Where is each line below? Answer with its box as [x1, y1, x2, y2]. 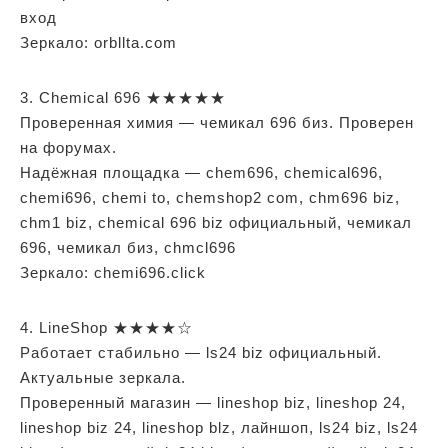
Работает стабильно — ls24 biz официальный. [20, 343, 382, 361]
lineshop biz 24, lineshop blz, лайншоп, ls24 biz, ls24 [20, 418, 418, 436]
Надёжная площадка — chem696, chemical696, [20, 163, 383, 181]
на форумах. [20, 138, 117, 156]
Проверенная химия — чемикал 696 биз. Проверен [20, 113, 414, 131]
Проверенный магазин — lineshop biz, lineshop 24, [20, 393, 406, 411]
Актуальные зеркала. [20, 368, 186, 386]
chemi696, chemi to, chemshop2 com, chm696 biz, [20, 188, 400, 206]
